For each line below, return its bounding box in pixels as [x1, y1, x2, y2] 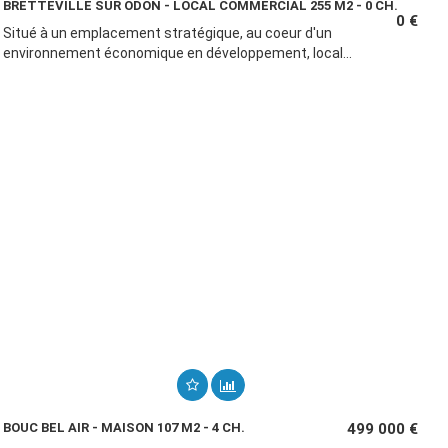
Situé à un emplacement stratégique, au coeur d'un [3, 25, 333, 41]
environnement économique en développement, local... [3, 45, 353, 61]
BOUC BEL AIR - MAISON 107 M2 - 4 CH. [3, 420, 246, 435]
